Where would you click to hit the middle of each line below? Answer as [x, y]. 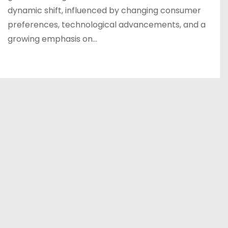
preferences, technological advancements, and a [107, 25]
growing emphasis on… [52, 39]
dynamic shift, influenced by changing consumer [104, 10]
